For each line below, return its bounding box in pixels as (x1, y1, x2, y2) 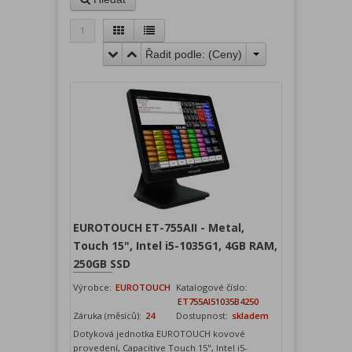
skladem (229, 310, 269, 322)
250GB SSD (73, 256, 130, 272)
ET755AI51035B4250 (178, 295, 258, 308)
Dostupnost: (176, 310, 228, 322)
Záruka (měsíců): (73, 310, 144, 322)
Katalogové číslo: (176, 281, 247, 294)
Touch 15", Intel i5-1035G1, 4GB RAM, (73, 238, 277, 254)
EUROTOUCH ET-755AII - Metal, (73, 220, 244, 236)
